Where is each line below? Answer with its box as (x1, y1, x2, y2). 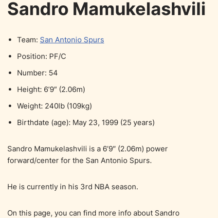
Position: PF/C (17, 51, 66, 61)
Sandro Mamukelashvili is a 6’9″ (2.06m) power (7, 144, 168, 153)
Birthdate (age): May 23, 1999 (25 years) (17, 117, 155, 127)
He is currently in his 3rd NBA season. (7, 182, 138, 191)
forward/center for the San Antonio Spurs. (7, 155, 152, 165)
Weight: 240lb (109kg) (17, 101, 92, 110)
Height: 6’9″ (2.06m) (17, 84, 85, 94)
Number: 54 (17, 68, 58, 77)
